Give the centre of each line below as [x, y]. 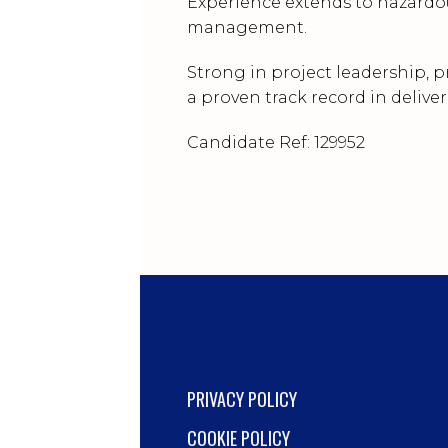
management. [247, 27]
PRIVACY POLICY [242, 399]
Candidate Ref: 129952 [276, 142]
